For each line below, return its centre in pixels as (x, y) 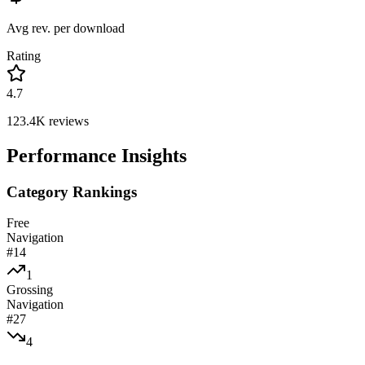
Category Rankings (72, 191)
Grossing (30, 290)
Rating (24, 55)
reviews (67, 121)
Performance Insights (97, 155)
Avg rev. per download (66, 28)
